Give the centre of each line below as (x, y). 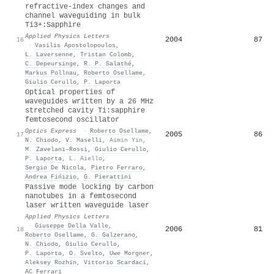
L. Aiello (86, 158)
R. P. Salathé (108, 63)
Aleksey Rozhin (51, 262)
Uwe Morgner (130, 253)
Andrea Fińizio (51, 176)
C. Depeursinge (51, 63)
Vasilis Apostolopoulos (75, 45)
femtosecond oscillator (72, 120)
